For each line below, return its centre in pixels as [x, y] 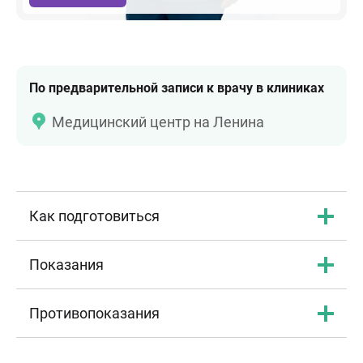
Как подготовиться [94, 216]
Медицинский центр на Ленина [158, 122]
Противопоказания [94, 313]
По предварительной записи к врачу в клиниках [177, 88]
